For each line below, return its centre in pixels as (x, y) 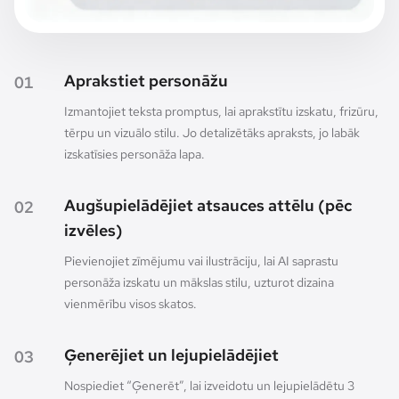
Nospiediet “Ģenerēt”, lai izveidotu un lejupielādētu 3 (209, 385)
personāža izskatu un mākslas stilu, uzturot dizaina (199, 282)
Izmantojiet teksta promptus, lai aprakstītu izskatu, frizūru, (221, 111)
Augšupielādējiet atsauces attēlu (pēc (208, 205)
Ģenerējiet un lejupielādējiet (171, 354)
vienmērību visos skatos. (130, 303)
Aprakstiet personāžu (146, 80)
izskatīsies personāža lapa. (134, 154)
